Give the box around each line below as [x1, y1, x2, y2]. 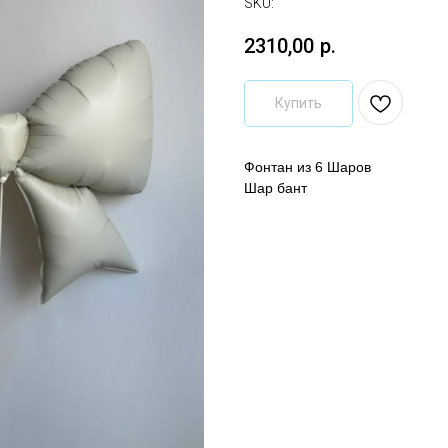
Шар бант [244, 179, 307, 196]
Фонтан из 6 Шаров [244, 158, 371, 175]
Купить [275, 94, 322, 111]
